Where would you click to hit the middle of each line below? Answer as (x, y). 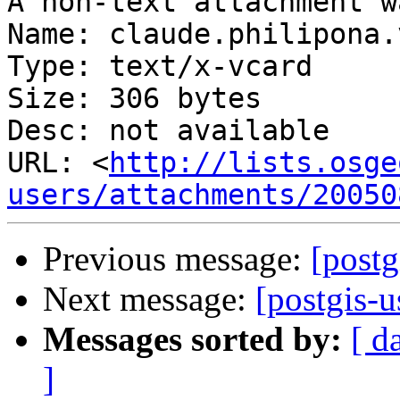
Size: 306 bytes (134, 99)
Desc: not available (168, 131)
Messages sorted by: (192, 339)
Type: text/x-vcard (160, 67)
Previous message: (177, 259)
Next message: (149, 299)
